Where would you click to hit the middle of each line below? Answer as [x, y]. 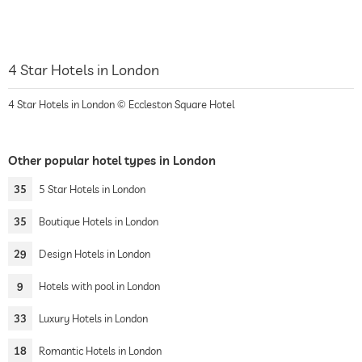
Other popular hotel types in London [112, 160]
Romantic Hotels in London [100, 351]
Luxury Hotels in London [93, 318]
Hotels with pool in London [99, 286]
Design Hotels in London [95, 254]
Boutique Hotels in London [99, 221]
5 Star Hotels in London [92, 189]
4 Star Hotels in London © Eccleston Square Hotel [121, 104]
